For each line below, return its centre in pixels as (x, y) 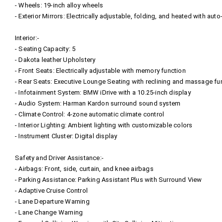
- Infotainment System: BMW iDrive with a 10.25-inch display (103, 92)
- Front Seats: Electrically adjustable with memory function (100, 70)
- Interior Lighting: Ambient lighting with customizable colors (104, 125)
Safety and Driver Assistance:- (59, 158)
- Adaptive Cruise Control (51, 190)
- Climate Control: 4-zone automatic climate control (90, 114)
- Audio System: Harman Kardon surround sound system (98, 103)
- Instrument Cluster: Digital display (66, 136)
